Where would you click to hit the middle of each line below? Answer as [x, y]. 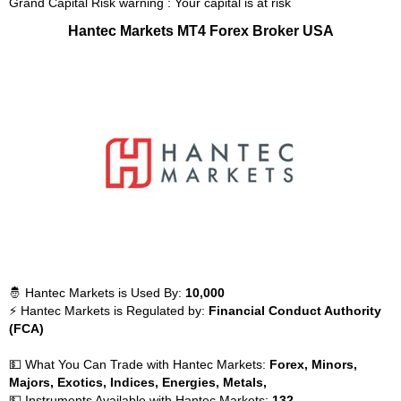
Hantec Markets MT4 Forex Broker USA [200, 30]
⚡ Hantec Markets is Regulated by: [109, 311]
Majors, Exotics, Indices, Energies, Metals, [138, 382]
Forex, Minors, [313, 364]
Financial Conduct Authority [295, 311]
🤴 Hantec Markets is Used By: [97, 293]
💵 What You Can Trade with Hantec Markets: [139, 364]
